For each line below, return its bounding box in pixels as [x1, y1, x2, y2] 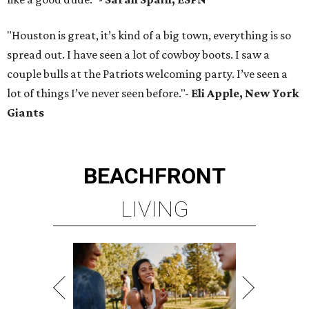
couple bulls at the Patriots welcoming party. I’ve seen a [7, 67, 288, 81]
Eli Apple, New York [191, 86, 299, 101]
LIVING [120, 196, 189, 223]
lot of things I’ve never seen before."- [7, 86, 191, 101]
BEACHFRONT [83, 163, 226, 190]
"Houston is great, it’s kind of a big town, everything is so [7, 28, 291, 43]
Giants [7, 106, 44, 120]
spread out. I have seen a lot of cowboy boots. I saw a [7, 48, 270, 62]
